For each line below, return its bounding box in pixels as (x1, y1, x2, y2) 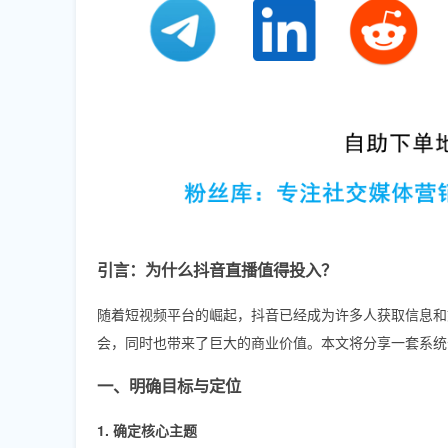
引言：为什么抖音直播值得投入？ (97, 257, 337, 281)
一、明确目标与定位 (97, 373, 241, 397)
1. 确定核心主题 (97, 419, 197, 440)
